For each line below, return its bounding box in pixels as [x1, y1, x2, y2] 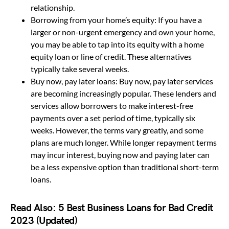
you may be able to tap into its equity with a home [31, 39, 204, 49]
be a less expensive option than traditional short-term [31, 162, 219, 172]
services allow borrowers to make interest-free [31, 100, 193, 110]
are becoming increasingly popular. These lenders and [31, 88, 216, 98]
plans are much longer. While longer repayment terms [31, 137, 217, 147]
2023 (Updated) [10, 214, 77, 227]
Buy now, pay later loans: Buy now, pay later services [31, 76, 213, 86]
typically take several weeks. [31, 63, 129, 74]
